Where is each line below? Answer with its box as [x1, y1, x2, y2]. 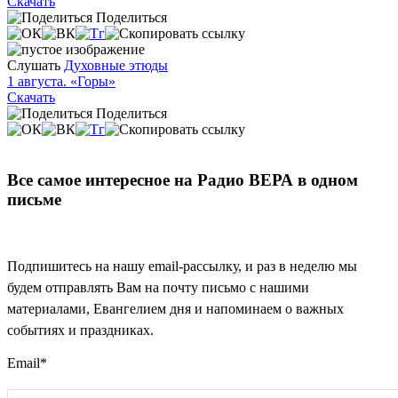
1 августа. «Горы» [7, 73, 115, 89]
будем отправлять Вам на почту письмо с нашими [7, 280, 309, 296]
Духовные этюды [64, 57, 168, 73]
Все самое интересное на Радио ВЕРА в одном [7, 170, 358, 189]
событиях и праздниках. [7, 322, 154, 338]
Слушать [7, 57, 60, 73]
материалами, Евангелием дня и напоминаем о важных [7, 301, 344, 317]
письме [7, 189, 61, 209]
